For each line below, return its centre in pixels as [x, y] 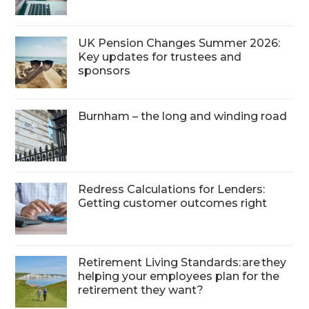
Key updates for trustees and [160, 57]
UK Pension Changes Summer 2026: [179, 43]
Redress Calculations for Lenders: [172, 190]
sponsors [104, 71]
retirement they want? [142, 290]
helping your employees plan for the [179, 277]
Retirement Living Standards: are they [182, 263]
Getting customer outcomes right [173, 203]
